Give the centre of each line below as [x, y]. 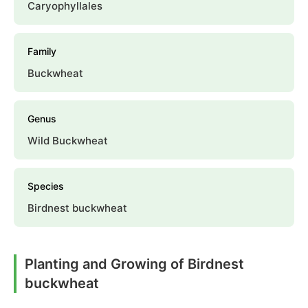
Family [42, 52]
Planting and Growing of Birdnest [134, 264]
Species [46, 186]
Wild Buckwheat [68, 141]
